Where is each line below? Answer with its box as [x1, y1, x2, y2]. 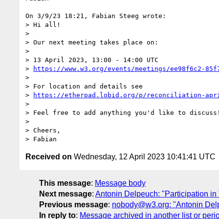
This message [39, 178, 91, 187]
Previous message [39, 200, 108, 209]
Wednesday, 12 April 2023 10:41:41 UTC [72, 152, 216, 161]
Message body [95, 178, 146, 187]
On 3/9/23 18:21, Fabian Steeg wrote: [25, 12, 166, 20]
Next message [39, 189, 92, 198]
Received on [25, 152, 72, 161]
